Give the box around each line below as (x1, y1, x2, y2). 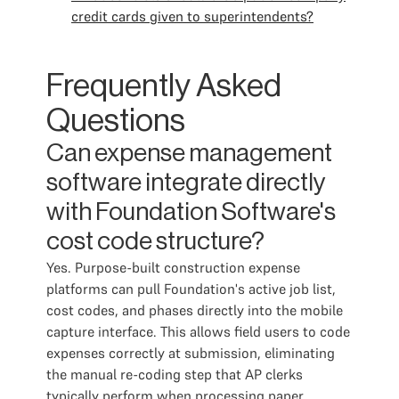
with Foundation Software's (46, 199, 336, 224)
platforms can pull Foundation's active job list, (46, 280, 336, 297)
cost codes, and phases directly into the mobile (46, 301, 343, 319)
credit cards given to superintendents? (71, 7, 313, 25)
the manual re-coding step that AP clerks (46, 365, 303, 383)
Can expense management (46, 141, 332, 166)
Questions (46, 105, 185, 137)
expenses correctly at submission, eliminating (46, 344, 335, 362)
